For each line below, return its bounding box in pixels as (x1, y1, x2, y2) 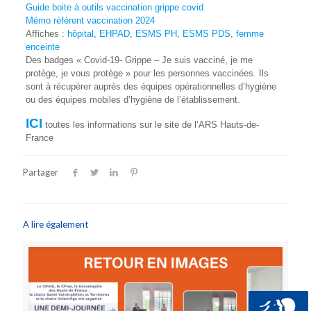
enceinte (25, 41, 60, 52)
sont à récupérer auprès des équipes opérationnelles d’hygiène (25, 81, 276, 92)
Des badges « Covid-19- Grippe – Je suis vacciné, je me (25, 54, 253, 65)
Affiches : (25, 28, 67, 39)
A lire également (23, 218, 88, 230)
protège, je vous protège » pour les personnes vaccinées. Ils (25, 67, 269, 78)
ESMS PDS (182, 28, 230, 39)
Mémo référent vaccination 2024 (25, 15, 155, 26)
